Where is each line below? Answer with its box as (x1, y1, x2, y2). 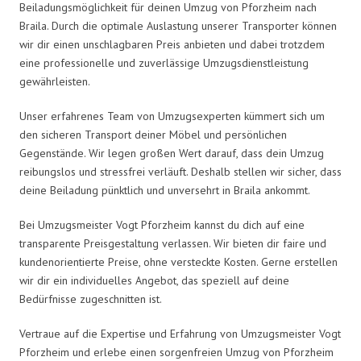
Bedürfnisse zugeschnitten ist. (19, 291, 162, 306)
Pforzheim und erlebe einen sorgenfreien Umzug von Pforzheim (19, 344, 334, 359)
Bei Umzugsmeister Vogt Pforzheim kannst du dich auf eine (19, 217, 305, 232)
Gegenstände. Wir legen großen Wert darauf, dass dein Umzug (19, 145, 324, 160)
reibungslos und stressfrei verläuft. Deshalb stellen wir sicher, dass (19, 164, 342, 179)
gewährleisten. (19, 73, 90, 89)
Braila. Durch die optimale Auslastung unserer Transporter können (19, 18, 337, 33)
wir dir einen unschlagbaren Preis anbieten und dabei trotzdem (19, 36, 325, 52)
